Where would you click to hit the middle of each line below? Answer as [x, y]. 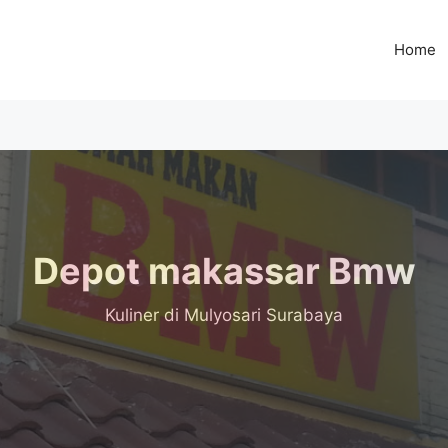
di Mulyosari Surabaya [251, 315]
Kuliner [132, 315]
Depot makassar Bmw [224, 271]
